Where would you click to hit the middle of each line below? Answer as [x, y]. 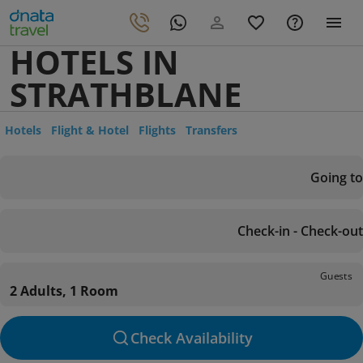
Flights [157, 130]
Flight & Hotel [90, 130]
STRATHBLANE [126, 94]
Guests [336, 275]
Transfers [211, 130]
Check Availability [191, 338]
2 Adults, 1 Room [64, 291]
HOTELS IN [94, 62]
